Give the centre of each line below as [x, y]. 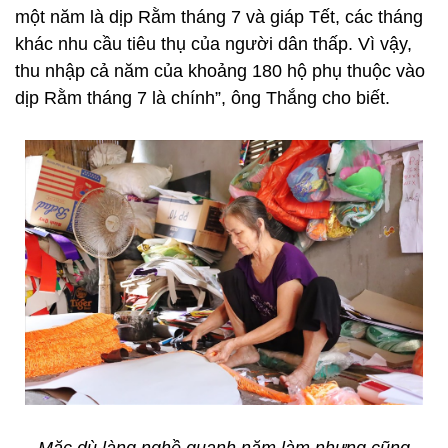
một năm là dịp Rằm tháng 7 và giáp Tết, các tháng [219, 17]
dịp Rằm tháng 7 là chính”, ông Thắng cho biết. [202, 98]
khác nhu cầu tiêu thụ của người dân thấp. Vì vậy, [213, 44]
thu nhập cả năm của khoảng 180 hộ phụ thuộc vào [220, 71]
